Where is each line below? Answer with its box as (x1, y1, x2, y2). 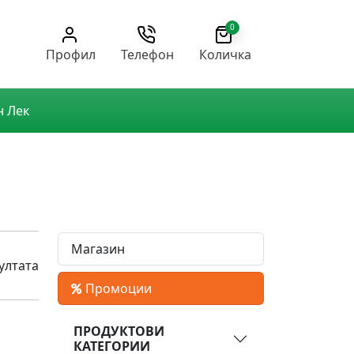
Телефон (121, 45, 174, 63)
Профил (46, 45, 96, 63)
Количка (199, 45, 251, 63)
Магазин (71, 240, 125, 258)
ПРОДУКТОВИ (73, 322, 164, 341)
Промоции (85, 280, 152, 298)
